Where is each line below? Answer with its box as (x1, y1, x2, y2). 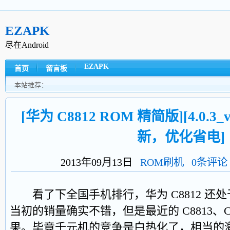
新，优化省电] (137, 129, 225, 145)
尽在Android (5, 41, 49, 49)
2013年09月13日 (60, 157, 140, 168)
